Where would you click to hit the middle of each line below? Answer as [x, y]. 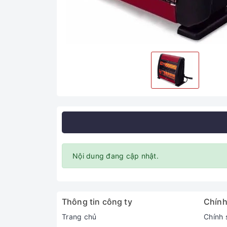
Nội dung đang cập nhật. [116, 156]
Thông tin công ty [97, 202]
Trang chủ [79, 217]
